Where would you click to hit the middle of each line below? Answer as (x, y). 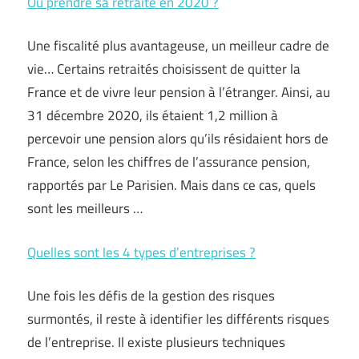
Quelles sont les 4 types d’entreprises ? (141, 252)
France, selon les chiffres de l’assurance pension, (169, 162)
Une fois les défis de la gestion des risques (151, 296)
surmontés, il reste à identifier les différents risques (178, 319)
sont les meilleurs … (85, 208)
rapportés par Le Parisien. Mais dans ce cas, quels (171, 185)
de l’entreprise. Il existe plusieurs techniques (156, 342)
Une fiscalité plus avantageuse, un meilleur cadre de (178, 46)
